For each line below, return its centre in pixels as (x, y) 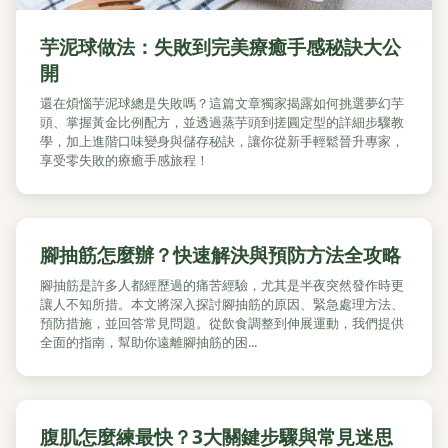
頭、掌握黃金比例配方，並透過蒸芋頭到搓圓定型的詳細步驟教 (222, 122)
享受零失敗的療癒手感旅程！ (124, 160)
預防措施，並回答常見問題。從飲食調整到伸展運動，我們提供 (222, 323)
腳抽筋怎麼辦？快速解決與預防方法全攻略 (220, 254)
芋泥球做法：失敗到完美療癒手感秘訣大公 (220, 46)
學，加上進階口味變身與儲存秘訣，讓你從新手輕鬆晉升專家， (222, 141)
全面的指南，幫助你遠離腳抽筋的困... (148, 342)
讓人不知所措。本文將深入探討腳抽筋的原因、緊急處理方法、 (222, 304)
